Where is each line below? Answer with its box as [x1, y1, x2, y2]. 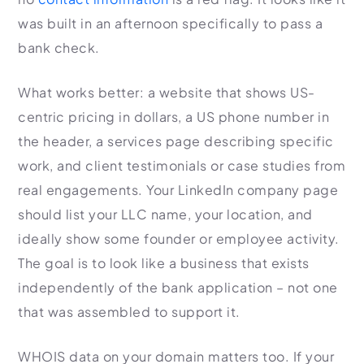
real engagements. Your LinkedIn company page [18, 181, 338, 198]
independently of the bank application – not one [18, 279, 338, 296]
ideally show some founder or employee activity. [18, 230, 340, 247]
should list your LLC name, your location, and [18, 206, 313, 223]
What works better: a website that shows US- [18, 84, 315, 101]
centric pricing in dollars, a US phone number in [18, 108, 329, 125]
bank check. [18, 39, 100, 56]
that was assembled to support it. [18, 303, 240, 320]
